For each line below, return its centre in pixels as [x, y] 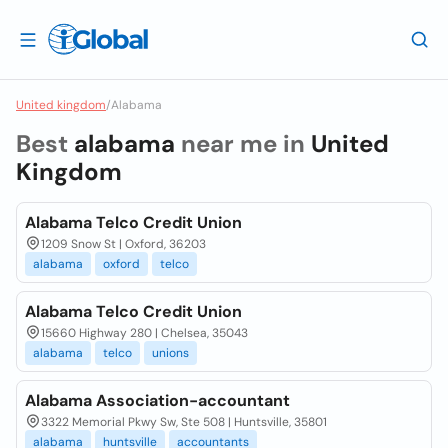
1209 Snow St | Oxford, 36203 [123, 244]
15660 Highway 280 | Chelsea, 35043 [144, 333]
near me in [243, 143]
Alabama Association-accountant [157, 400]
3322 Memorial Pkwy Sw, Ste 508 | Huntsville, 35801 [184, 422]
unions [170, 353]
